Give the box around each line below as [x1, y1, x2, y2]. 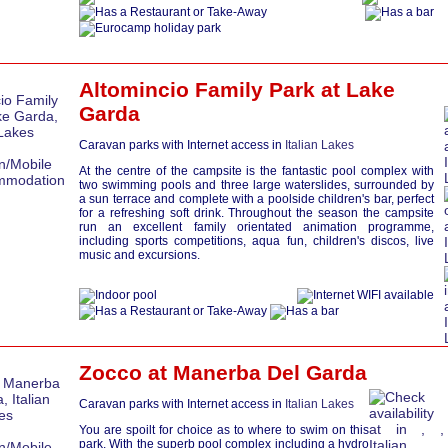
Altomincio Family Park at [79, 78, 346, 101]
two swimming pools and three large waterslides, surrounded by [79, 178, 434, 192]
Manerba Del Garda [173, 361, 367, 384]
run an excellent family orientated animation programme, [79, 220, 434, 234]
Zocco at [79, 361, 173, 384]
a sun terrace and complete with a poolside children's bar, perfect [79, 192, 434, 206]
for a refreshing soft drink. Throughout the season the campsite [79, 206, 434, 220]
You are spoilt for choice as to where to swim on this [79, 423, 369, 437]
